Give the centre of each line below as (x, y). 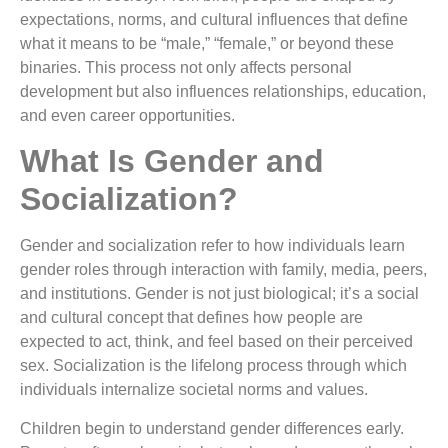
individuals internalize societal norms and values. (194, 390)
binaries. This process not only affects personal (186, 67)
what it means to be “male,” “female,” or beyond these (207, 43)
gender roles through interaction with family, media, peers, (223, 270)
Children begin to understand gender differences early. (212, 428)
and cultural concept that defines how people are (191, 318)
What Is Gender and (172, 161)
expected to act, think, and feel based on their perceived (216, 342)
